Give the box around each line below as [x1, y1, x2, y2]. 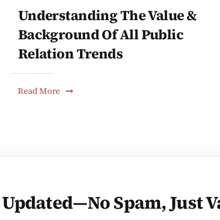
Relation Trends [18, 44, 123, 63]
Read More [18, 85, 60, 97]
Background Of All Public [18, 25, 184, 44]
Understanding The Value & [18, 6, 197, 25]
